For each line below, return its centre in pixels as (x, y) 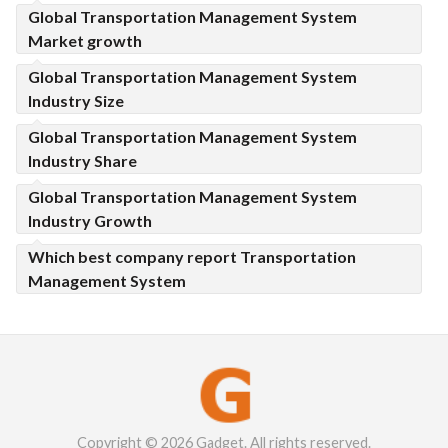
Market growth (85, 40)
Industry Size (76, 100)
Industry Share (82, 160)
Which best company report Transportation (192, 256)
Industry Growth (90, 220)
